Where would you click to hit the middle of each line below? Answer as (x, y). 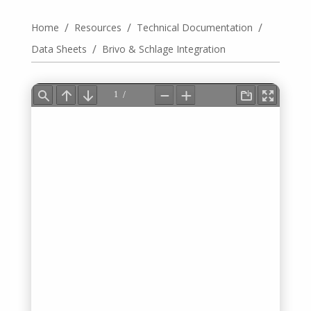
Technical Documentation (194, 27)
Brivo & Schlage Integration (163, 49)
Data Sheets (59, 49)
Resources (98, 27)
